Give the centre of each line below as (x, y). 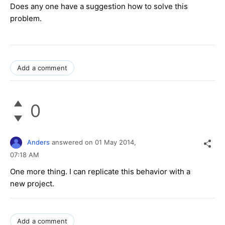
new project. (32, 184)
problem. (26, 18)
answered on (73, 142)
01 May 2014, (117, 142)
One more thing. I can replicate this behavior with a (100, 172)
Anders (38, 142)
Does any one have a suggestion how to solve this (99, 6)
